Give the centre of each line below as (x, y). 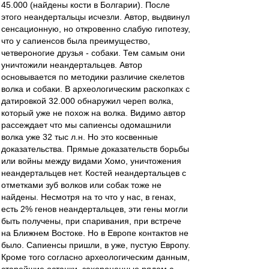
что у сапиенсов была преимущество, (76, 41)
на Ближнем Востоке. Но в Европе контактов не (95, 233)
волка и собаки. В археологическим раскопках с (95, 89)
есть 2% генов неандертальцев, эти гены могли (95, 209)
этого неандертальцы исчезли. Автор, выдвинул (95, 17)
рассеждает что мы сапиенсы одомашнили (86, 125)
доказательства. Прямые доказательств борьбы (95, 149)
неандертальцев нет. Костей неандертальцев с (94, 173)
